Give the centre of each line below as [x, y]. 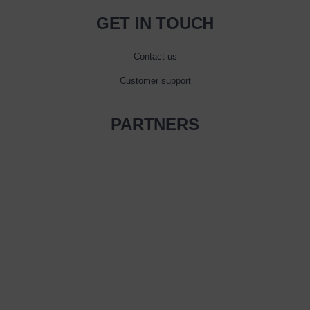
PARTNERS [155, 125]
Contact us [155, 57]
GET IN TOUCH [155, 24]
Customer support [155, 81]
